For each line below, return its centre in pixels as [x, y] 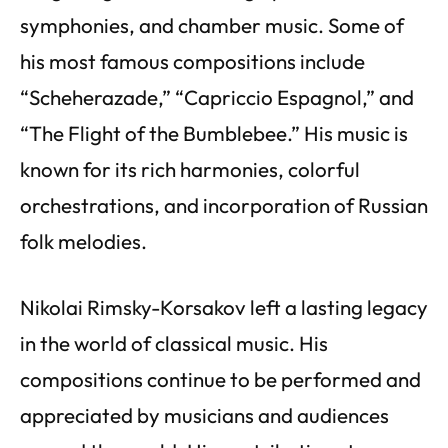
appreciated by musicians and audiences [204, 414]
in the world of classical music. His [174, 342]
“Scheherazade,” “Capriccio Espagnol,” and [217, 96]
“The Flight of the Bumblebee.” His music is [214, 132]
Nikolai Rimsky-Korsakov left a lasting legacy [224, 306]
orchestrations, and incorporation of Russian [224, 204]
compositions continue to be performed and [220, 378]
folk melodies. [83, 240]
